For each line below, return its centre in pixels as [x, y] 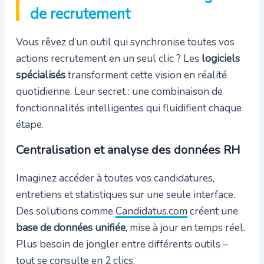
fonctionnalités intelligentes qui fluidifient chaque [128, 108]
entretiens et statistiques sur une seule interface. [125, 195]
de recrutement [80, 14]
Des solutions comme [65, 211]
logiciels [220, 59]
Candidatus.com [151, 211]
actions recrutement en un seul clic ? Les [108, 59]
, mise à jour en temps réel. [185, 228]
